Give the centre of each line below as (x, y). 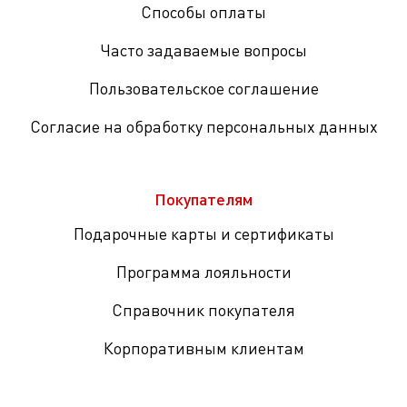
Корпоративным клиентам (203, 348)
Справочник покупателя (203, 310)
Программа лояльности (203, 272)
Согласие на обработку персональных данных (203, 126)
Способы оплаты (203, 12)
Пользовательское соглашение (203, 88)
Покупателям (203, 199)
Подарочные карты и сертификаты (203, 233)
